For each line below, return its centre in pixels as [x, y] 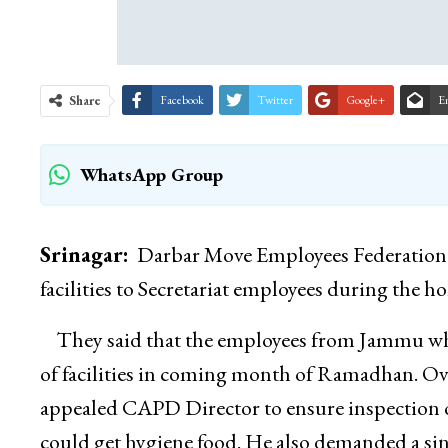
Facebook [181, 100]
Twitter [274, 100]
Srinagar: [84, 255]
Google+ [365, 100]
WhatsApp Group [151, 175]
